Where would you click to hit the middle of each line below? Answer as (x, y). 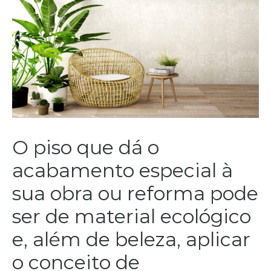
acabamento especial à (122, 171)
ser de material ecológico (132, 217)
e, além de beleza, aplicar (131, 240)
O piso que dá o (86, 148)
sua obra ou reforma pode (135, 194)
